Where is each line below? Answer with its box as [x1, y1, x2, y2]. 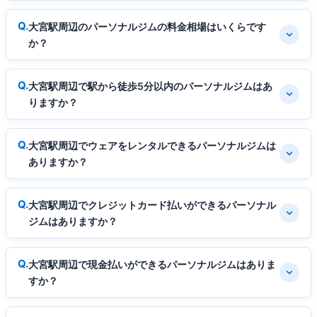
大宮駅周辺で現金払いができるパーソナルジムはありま [28, 258, 276, 271]
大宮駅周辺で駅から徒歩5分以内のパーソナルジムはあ [28, 80, 272, 93]
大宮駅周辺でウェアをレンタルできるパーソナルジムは [28, 139, 276, 152]
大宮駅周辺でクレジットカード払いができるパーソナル [28, 199, 276, 212]
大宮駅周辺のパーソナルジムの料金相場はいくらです [28, 21, 266, 33]
